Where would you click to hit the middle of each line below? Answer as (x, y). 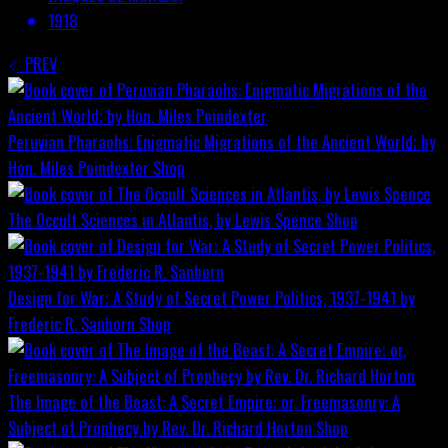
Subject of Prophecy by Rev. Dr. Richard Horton (160, 427)
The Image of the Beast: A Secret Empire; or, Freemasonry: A (204, 401)
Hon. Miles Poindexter (78, 167)
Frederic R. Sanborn (71, 323)
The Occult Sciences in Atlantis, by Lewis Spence (165, 219)
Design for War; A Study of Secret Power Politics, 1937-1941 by (211, 297)
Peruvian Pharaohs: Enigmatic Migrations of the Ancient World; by (222, 141)
